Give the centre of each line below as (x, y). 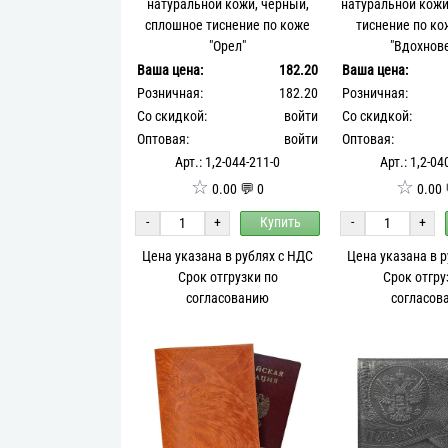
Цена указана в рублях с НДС (228, 256)
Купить (280, 223)
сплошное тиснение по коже (228, 25)
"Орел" (228, 46)
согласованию (228, 298)
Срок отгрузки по (227, 277)
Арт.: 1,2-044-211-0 (228, 162)
